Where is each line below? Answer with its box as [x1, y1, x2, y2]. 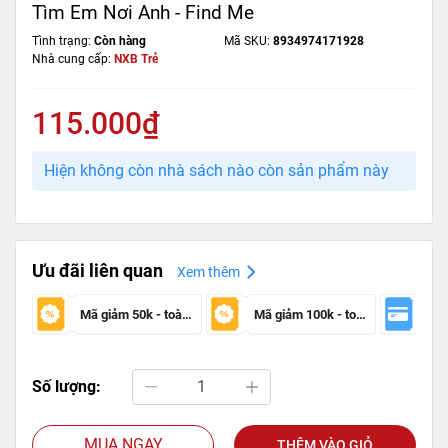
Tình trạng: [32, 33, 94, 48]
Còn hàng [94, 33, 146, 48]
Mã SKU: [224, 33, 273, 48]
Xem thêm [177, 263, 240, 280]
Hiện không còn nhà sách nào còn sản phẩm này [44, 160, 389, 180]
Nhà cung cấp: [32, 51, 114, 66]
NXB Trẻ [114, 51, 158, 66]
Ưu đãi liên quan [32, 259, 167, 281]
